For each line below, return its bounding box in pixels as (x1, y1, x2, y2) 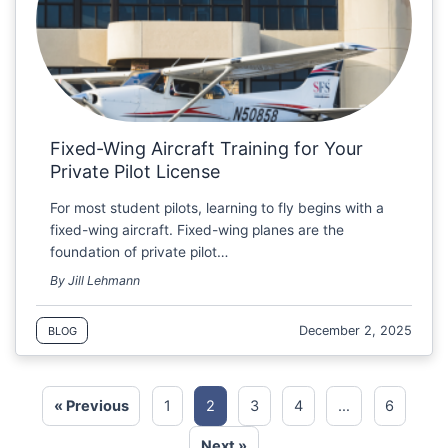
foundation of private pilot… (50, 244, 229, 261)
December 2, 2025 (299, 323, 413, 339)
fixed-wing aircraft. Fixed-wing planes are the (50, 222, 345, 239)
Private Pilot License (50, 160, 221, 182)
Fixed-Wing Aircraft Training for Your (50, 137, 364, 159)
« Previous (53, 396, 129, 415)
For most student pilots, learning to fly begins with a (50, 200, 385, 217)
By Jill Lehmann (50, 272, 141, 288)
